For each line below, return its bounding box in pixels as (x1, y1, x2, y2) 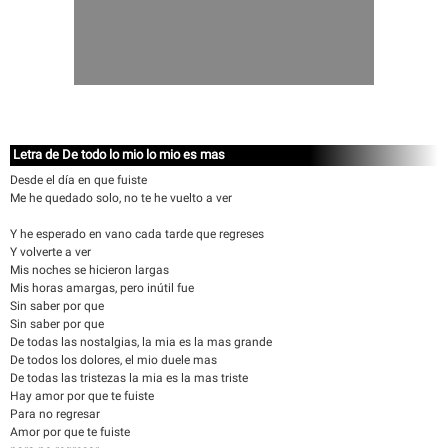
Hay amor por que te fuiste (10, 389, 154, 403)
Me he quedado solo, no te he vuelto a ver (10, 191, 232, 205)
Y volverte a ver (10, 245, 91, 259)
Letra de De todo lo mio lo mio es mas (13, 147, 225, 162)
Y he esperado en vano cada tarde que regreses (10, 227, 264, 241)
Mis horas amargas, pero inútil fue (10, 281, 194, 295)
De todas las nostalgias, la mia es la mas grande (10, 335, 272, 349)
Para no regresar (10, 407, 100, 421)
